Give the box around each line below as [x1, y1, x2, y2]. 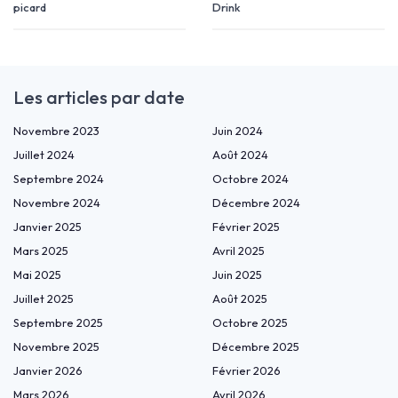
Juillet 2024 [13, 147, 75, 163]
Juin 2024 [212, 123, 263, 139]
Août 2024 [212, 147, 268, 163]
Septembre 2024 [13, 171, 104, 187]
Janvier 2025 [13, 219, 82, 235]
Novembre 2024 [13, 195, 100, 211]
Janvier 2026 [13, 363, 83, 378]
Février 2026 [212, 363, 281, 378]
